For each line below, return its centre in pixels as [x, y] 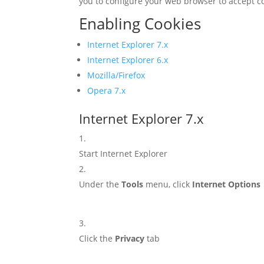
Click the [97, 238]
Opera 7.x [107, 90]
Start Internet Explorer [123, 154]
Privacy [130, 238]
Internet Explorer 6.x [128, 60]
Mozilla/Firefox [116, 75]
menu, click [168, 184]
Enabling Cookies [140, 24]
